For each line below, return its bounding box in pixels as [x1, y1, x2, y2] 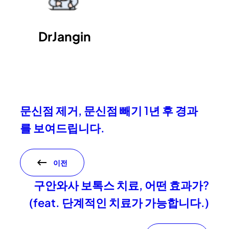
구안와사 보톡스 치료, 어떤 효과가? [33, 177, 209, 192]
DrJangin [38, 28, 91, 44]
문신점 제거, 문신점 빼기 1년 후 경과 [20, 103, 198, 118]
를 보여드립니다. [20, 120, 105, 135]
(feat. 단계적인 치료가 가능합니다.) [29, 195, 209, 210]
